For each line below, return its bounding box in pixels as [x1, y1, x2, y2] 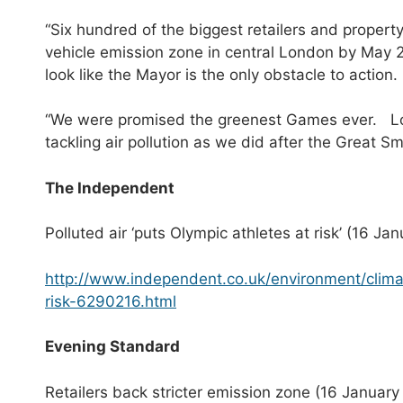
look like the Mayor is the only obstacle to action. [45, 65, 398, 84]
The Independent [45, 178, 175, 197]
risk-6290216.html [45, 291, 176, 310]
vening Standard [54, 337, 180, 356]
